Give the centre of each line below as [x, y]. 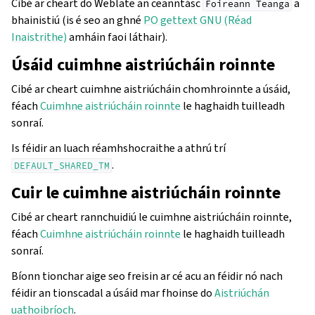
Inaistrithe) [39, 37]
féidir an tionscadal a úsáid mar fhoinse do [113, 292]
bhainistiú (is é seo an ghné [77, 20]
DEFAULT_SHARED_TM [62, 165]
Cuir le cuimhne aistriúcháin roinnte [146, 192]
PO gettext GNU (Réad [198, 20]
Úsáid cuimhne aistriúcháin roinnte [143, 64]
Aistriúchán [242, 292]
